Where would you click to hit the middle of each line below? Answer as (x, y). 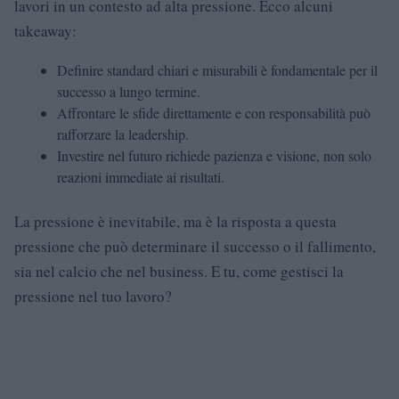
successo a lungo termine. (129, 91)
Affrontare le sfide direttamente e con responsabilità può (214, 113)
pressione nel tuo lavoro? (93, 296)
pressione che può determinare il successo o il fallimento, (195, 246)
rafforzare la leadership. (123, 134)
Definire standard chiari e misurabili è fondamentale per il (217, 70)
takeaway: (45, 31)
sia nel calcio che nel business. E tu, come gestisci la (179, 271)
